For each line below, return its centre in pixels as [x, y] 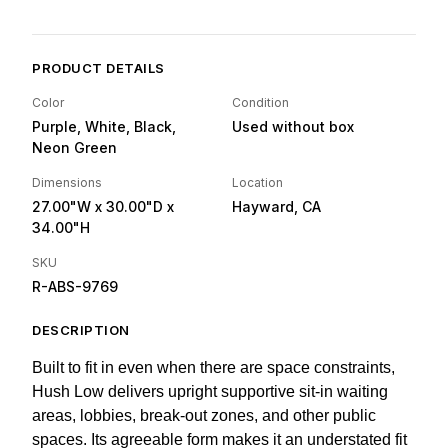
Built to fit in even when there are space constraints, [213, 368]
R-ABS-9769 [75, 287]
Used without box [293, 127]
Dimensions [67, 183]
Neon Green [74, 148]
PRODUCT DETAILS [98, 68]
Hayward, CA [276, 207]
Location [257, 183]
